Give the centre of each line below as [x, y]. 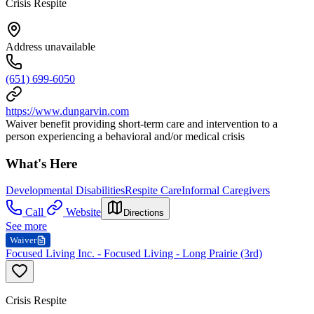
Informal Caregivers [226, 191]
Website [83, 212]
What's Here [41, 163]
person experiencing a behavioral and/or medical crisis [125, 136]
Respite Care [153, 191]
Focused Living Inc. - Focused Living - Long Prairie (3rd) [134, 254]
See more [26, 226]
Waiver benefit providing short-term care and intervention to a [142, 123]
